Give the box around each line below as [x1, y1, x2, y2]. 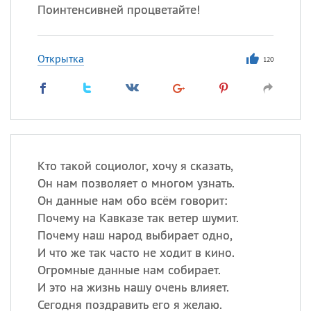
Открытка [37, 51, 84, 65]
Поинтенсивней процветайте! [37, 1, 200, 17]
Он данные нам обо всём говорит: [37, 192, 227, 208]
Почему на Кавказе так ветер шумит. [37, 210, 239, 226]
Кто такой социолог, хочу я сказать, [37, 158, 233, 174]
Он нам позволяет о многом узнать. [37, 175, 235, 191]
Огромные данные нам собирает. [37, 262, 221, 278]
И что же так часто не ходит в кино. [37, 244, 235, 260]
